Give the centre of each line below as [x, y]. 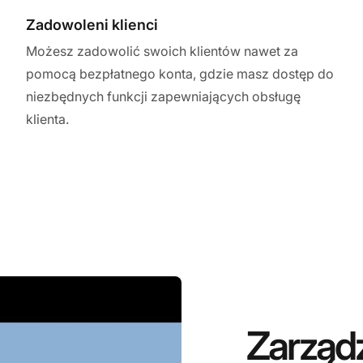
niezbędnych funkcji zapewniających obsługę [163, 96]
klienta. [47, 119]
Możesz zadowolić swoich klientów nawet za [162, 51]
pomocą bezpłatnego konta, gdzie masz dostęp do [180, 73]
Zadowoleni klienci [92, 24]
